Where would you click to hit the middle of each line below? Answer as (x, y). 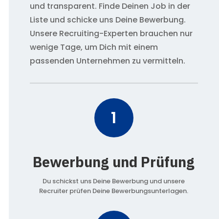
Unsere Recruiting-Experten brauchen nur (111, 34)
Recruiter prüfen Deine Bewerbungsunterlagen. (114, 191)
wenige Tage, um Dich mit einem (94, 47)
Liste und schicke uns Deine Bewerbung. (108, 20)
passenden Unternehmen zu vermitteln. (107, 61)
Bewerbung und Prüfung (114, 162)
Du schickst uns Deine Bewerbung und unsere (114, 181)
